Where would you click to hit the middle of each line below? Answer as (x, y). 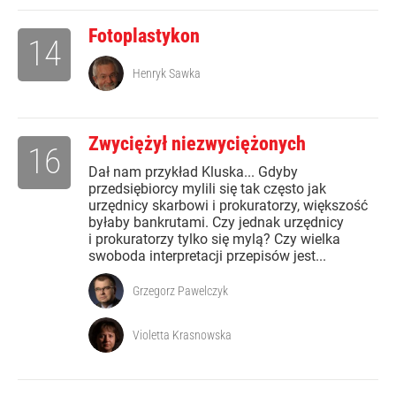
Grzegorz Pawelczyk (180, 291)
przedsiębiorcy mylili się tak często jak (207, 189)
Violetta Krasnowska (182, 335)
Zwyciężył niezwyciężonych (197, 144)
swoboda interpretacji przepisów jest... (207, 256)
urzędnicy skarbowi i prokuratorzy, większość (228, 206)
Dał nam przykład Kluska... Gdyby (193, 172)
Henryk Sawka (167, 74)
